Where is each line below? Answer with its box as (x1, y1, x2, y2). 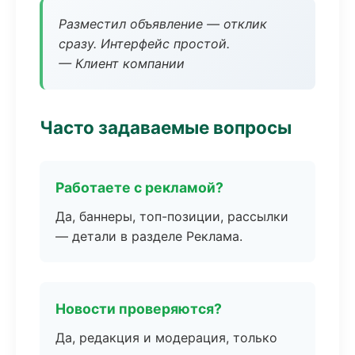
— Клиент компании (59, 55, 185, 71)
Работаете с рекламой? (55, 179, 223, 196)
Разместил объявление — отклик (59, 16, 267, 32)
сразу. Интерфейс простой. (59, 36, 230, 52)
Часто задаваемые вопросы (40, 116, 292, 138)
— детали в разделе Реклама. (55, 228, 242, 244)
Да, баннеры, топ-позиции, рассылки (55, 208, 288, 224)
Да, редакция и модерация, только (55, 330, 277, 345)
